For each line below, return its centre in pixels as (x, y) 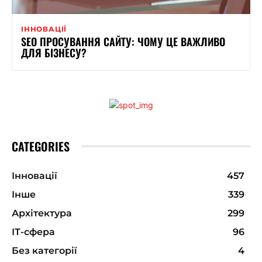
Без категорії (44, 250)
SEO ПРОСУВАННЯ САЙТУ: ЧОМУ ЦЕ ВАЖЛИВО (123, 41)
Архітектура (42, 213)
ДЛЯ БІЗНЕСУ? (54, 52)
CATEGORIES (41, 146)
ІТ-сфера (33, 232)
